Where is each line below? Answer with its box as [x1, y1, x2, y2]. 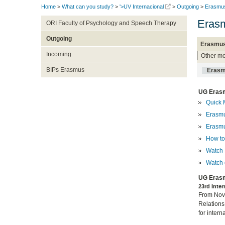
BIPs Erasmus [46, 66, 84, 74]
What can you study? [62, 4, 114, 10]
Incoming [46, 51, 71, 58]
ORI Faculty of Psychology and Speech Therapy [46, 20, 176, 27]
